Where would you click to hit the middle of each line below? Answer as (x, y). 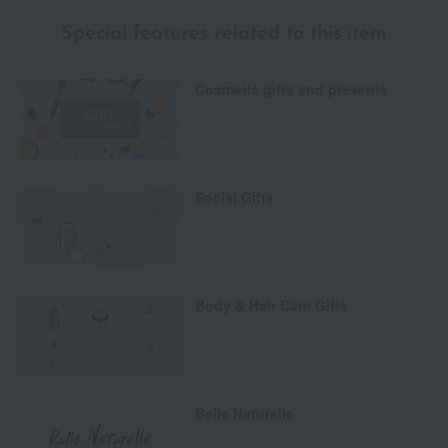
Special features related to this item (224, 34)
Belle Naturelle (244, 413)
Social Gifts (234, 197)
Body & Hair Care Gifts (271, 305)
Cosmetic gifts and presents (291, 89)
